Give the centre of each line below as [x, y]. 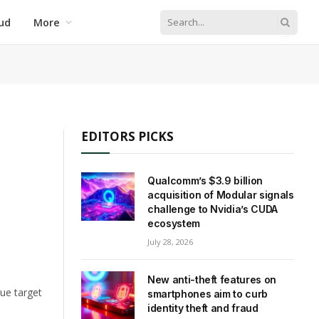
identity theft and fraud [203, 308]
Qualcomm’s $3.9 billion [205, 181]
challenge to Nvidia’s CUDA [213, 209]
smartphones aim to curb [208, 294]
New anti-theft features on [212, 279]
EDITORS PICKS [127, 136]
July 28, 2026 [170, 242]
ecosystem [174, 223]
